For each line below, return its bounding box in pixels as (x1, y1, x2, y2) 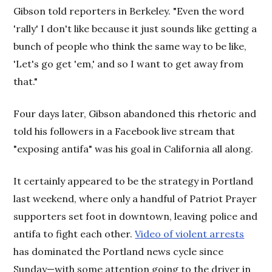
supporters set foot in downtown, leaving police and (13, 209, 258, 222)
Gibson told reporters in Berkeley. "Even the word (13, 4, 245, 17)
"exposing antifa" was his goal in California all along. (13, 142, 254, 155)
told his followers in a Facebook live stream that (13, 124, 236, 137)
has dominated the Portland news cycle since (13, 245, 224, 257)
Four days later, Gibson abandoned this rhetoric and (13, 107, 257, 120)
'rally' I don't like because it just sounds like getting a (13, 22, 257, 35)
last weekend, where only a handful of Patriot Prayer (13, 192, 257, 205)
